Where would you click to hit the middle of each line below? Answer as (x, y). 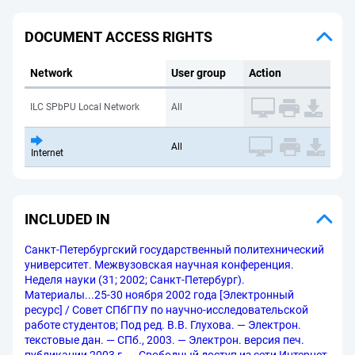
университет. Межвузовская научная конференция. (159, 265)
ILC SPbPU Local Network (85, 107)
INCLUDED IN (67, 219)
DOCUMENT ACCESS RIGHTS (118, 36)
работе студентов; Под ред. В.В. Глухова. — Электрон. (163, 325)
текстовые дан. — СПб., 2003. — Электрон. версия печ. (164, 340)
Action (265, 73)
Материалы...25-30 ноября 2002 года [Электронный (159, 295)
